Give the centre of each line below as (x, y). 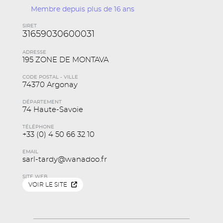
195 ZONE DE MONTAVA (65, 60)
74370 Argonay (50, 85)
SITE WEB (35, 177)
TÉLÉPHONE (38, 127)
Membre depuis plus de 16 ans (82, 9)
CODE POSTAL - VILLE (50, 77)
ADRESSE (34, 52)
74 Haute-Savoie (53, 110)
